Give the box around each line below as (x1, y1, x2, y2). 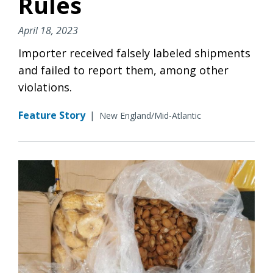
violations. (18, 79, 72, 94)
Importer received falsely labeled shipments (18, 45, 250, 60)
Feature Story (18, 108, 85, 122)
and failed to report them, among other (18, 62, 229, 77)
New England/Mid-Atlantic (99, 109, 201, 121)
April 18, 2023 (18, 23, 78, 37)
